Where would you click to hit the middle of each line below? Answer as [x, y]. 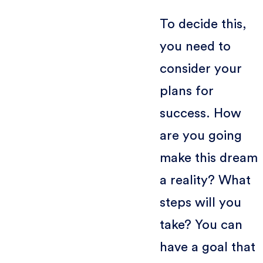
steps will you [200, 202]
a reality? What [205, 180]
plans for [186, 91]
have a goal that [207, 247]
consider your [200, 68]
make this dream [208, 158]
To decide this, [203, 24]
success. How [200, 113]
